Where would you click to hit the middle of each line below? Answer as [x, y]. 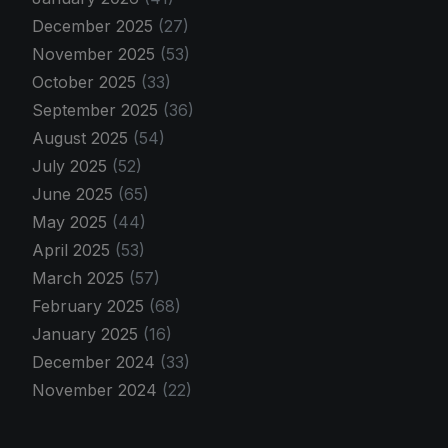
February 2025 [90, 305]
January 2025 [87, 333]
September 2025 [97, 109]
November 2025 [96, 53]
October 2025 [86, 81]
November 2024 [97, 389]
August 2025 [82, 137]
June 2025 [75, 193]
